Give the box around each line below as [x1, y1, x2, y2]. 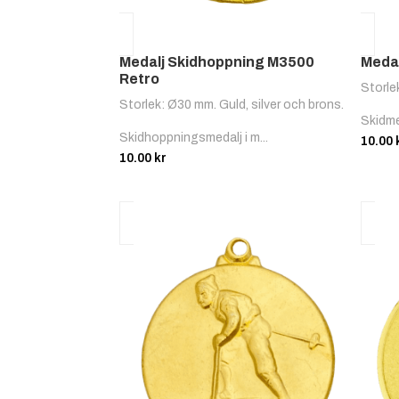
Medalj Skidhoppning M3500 [119, 54, 315, 70]
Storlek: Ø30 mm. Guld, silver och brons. [119, 98, 345, 112]
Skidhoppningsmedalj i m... [119, 131, 269, 145]
